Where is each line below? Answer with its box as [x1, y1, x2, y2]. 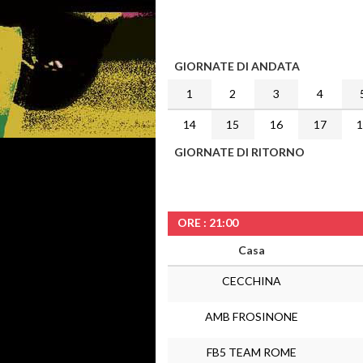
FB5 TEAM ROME [207, 345, 297, 359]
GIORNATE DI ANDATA [174, 59, 300, 73]
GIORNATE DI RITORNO [174, 145, 305, 159]
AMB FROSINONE [205, 310, 298, 323]
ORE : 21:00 [177, 216, 238, 229]
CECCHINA [222, 274, 281, 288]
